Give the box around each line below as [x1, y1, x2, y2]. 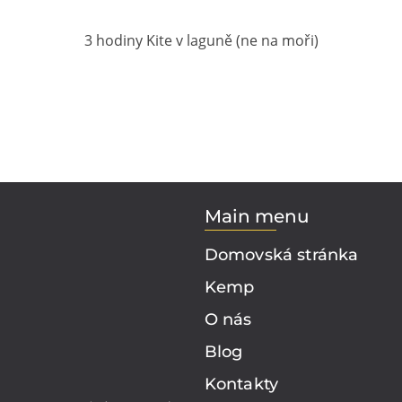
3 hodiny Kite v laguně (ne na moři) [83, 31, 319, 51]
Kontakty [204, 374, 279, 395]
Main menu [204, 205, 310, 228]
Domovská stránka [204, 245, 359, 266]
